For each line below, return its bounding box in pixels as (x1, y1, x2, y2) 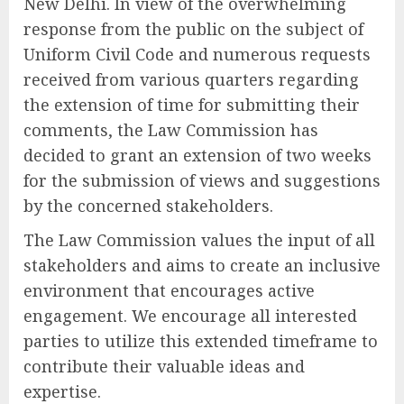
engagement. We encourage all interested (23, 305, 357, 326)
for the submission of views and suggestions (23, 170, 381, 191)
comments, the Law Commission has (23, 119, 318, 141)
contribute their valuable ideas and (23, 355, 305, 377)
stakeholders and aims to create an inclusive (23, 254, 381, 276)
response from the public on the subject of (23, 18, 363, 40)
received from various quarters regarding (23, 69, 359, 90)
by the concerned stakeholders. (23, 195, 273, 216)
